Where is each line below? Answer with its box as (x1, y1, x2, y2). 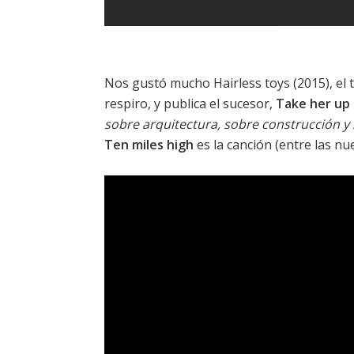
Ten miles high (104, 136, 194, 154)
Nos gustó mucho (104, 74, 213, 92)
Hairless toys (213, 74, 290, 92)
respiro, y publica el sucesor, (104, 95, 276, 113)
